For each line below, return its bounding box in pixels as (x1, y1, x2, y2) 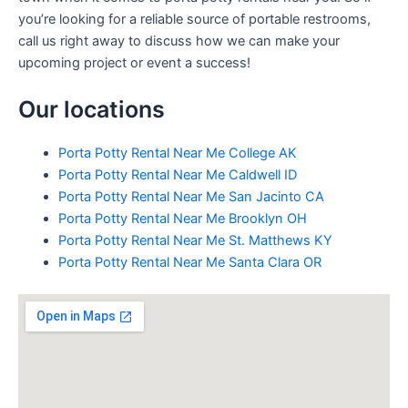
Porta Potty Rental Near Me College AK (57, 144, 297, 161)
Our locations (18, 95, 165, 123)
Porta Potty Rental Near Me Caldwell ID (57, 166, 297, 183)
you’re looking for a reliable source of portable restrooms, (18, 10, 371, 27)
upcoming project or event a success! (18, 54, 250, 71)
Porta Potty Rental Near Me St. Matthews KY (57, 231, 332, 249)
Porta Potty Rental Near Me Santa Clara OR (57, 253, 321, 270)
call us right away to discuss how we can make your (18, 32, 340, 49)
